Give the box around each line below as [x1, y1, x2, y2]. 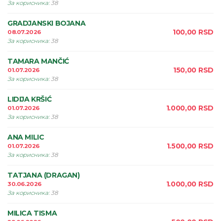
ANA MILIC [7, 133, 44, 142]
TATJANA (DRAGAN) [7, 171, 80, 180]
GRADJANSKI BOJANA [7, 19, 86, 28]
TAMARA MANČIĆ [7, 57, 69, 66]
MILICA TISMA [7, 209, 57, 218]
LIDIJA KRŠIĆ [7, 95, 52, 104]
